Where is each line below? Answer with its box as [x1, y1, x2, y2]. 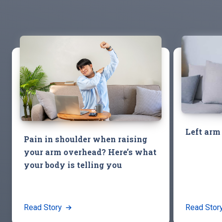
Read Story [24, 202, 64, 212]
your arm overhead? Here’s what [24, 146, 157, 157]
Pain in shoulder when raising [24, 133, 147, 144]
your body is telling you [24, 159, 124, 170]
